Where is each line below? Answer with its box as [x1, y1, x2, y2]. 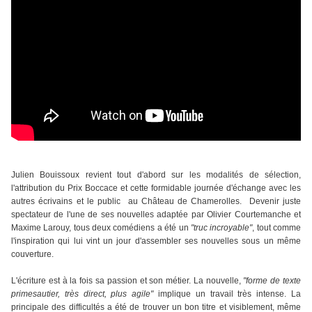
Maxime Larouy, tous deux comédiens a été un [11, 223, 191, 233]
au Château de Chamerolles [127, 196, 240, 207]
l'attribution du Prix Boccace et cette [11, 183, 151, 194]
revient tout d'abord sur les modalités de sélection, [85, 170, 302, 180]
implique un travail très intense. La [158, 289, 301, 299]
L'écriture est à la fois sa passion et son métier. [11, 276, 194, 286]
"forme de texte [243, 276, 302, 286]
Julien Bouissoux [11, 170, 86, 180]
